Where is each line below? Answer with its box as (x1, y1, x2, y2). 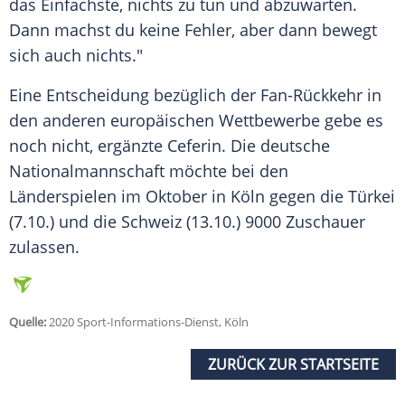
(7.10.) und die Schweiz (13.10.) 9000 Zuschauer (9, 211, 365, 233)
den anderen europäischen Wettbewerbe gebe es (9, 109, 383, 132)
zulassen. (9, 236, 80, 259)
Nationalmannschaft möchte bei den (9, 160, 288, 183)
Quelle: (9, 314, 46, 331)
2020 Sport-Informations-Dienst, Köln (46, 314, 249, 331)
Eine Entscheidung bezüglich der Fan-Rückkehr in (9, 84, 381, 107)
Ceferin (167, 135, 221, 157)
